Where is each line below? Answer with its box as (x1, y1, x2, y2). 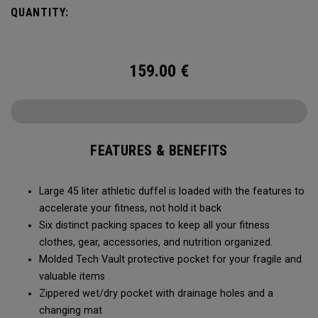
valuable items (39, 270, 105, 283)
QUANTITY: (11, 6, 70, 19)
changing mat (39, 305, 102, 317)
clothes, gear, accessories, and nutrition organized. (39, 236, 273, 248)
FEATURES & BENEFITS (90, 142, 228, 159)
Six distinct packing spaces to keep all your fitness (39, 219, 270, 231)
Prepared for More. (11, 14, 105, 28)
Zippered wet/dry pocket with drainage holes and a (39, 287, 273, 300)
